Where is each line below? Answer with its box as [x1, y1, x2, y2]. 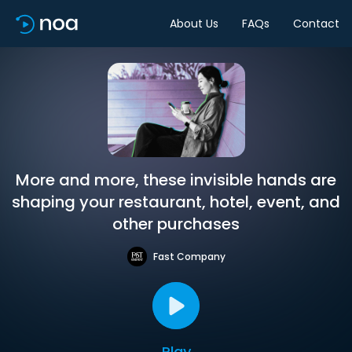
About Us [170, 15, 218, 31]
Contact [293, 15, 339, 31]
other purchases [112, 213, 240, 235]
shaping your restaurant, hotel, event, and [12, 191, 340, 213]
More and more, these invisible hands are [16, 169, 336, 191]
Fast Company [152, 249, 225, 263]
